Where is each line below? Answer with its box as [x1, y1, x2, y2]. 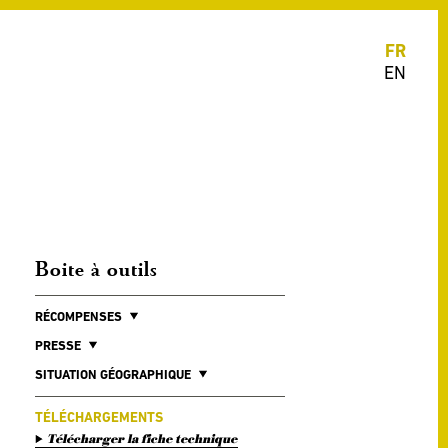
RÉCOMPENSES [34, 309, 122, 324]
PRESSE [34, 338, 81, 353]
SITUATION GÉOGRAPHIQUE [34, 367, 191, 382]
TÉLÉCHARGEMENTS [34, 409, 163, 425]
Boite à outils [34, 258, 158, 283]
